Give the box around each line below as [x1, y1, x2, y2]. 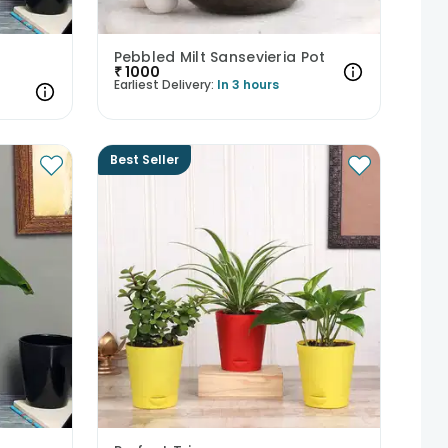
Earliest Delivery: [113, 76, 214, 94]
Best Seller [109, 151, 179, 169]
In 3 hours [216, 76, 279, 94]
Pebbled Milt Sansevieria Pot [113, 47, 326, 68]
